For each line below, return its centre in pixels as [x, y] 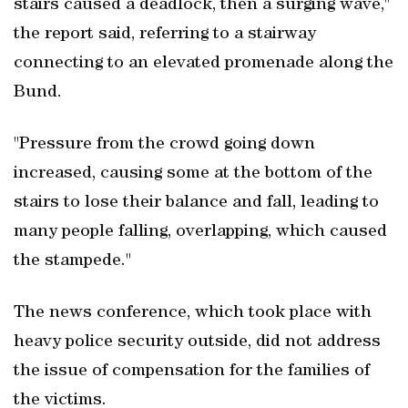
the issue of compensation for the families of [192, 372]
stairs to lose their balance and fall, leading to [196, 203]
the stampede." [72, 261]
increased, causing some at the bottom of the [193, 174]
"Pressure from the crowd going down [164, 145]
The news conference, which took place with [193, 313]
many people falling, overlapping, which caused [200, 232]
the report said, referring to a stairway [165, 35]
